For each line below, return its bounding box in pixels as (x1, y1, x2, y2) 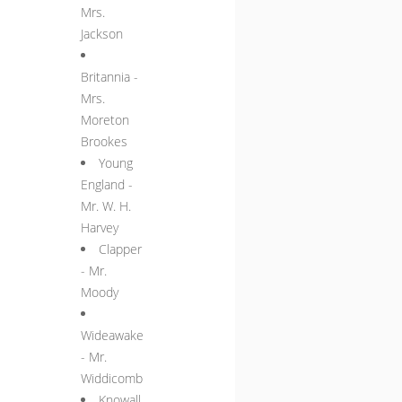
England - (81, 176, 134, 194)
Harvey (81, 219, 119, 237)
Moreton (81, 111, 130, 129)
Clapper (99, 240, 143, 258)
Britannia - (81, 68, 139, 86)
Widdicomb (81, 370, 144, 388)
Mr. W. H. (81, 197, 132, 215)
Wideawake (81, 327, 144, 345)
